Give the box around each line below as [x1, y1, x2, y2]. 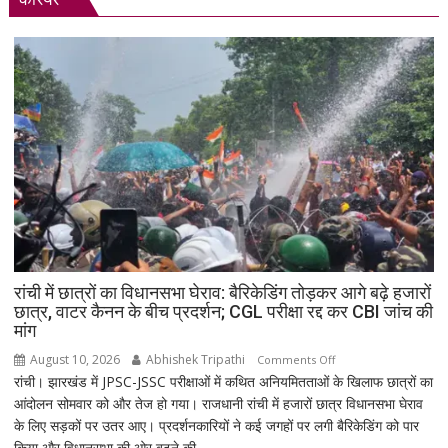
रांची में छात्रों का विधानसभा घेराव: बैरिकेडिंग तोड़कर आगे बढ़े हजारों [14, 281, 432, 303]
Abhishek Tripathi [143, 350, 246, 368]
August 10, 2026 [27, 350, 121, 368]
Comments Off [257, 351, 336, 367]
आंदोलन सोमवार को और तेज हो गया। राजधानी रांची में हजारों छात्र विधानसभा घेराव [14, 393, 424, 413]
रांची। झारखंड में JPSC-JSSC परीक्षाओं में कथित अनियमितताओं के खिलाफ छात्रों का [14, 371, 434, 391]
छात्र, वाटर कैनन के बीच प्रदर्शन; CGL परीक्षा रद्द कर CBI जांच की [14, 300, 434, 322]
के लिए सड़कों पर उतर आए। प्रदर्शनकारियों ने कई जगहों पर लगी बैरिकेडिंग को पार [14, 415, 420, 435]
